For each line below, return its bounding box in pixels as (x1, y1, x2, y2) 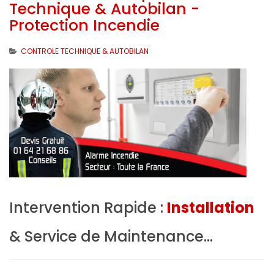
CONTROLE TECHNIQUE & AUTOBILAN (21, 46, 149, 57)
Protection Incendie (9, 15, 160, 37)
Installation (167, 197, 254, 218)
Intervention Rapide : (9, 197, 167, 218)
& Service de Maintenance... (9, 226, 213, 246)
